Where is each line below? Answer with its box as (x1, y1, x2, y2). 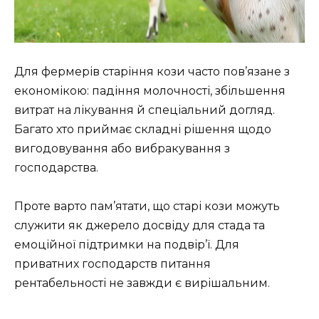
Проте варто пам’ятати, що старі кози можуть (14, 199, 280, 214)
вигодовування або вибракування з (14, 141, 230, 155)
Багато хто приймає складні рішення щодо (14, 122, 271, 136)
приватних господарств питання (14, 257, 211, 271)
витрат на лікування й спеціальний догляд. (14, 103, 275, 117)
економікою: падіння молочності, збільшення (14, 83, 286, 98)
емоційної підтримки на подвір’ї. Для (14, 238, 239, 252)
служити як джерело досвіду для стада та (14, 219, 265, 233)
